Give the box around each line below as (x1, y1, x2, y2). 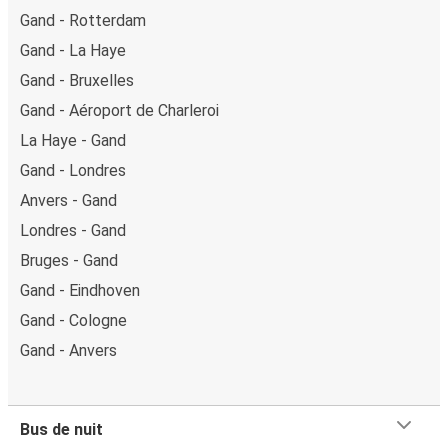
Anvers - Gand (20, 190, 117, 210)
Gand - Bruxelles (20, 70, 134, 90)
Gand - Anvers (20, 340, 117, 360)
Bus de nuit (20, 419, 103, 439)
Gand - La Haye (20, 40, 126, 60)
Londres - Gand (20, 220, 126, 240)
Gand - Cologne (20, 310, 127, 330)
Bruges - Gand (20, 250, 118, 270)
